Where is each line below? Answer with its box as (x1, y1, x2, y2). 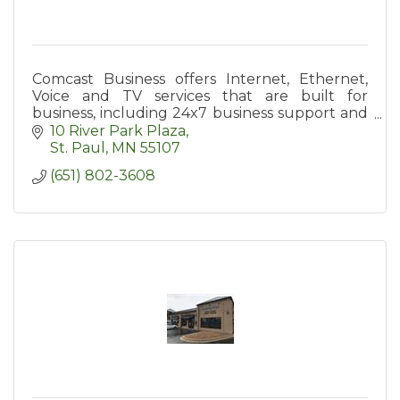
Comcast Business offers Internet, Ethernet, (32, 71, 368, 88)
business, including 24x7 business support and (32, 104, 368, 122)
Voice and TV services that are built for (32, 87, 368, 105)
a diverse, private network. (32, 121, 219, 139)
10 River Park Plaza (50, 121, 186, 139)
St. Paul (50, 138, 105, 156)
